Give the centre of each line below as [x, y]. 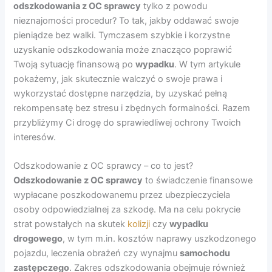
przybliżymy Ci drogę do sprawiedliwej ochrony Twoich [127, 122]
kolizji [139, 224]
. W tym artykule [208, 64]
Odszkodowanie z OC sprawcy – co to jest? [104, 166]
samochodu [205, 253]
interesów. [35, 137]
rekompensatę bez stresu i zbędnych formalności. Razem [132, 108]
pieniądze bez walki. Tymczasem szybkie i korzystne [122, 35]
